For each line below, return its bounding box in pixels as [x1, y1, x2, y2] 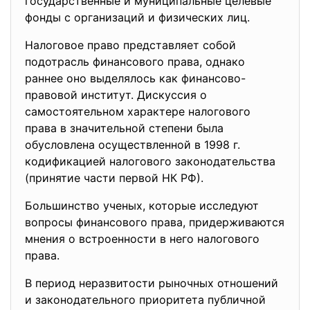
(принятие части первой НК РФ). [25, 171, 203, 185]
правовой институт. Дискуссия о [25, 88, 207, 102]
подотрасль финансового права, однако [25, 55, 245, 69]
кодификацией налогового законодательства [25, 154, 275, 168]
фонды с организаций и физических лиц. [25, 10, 250, 24]
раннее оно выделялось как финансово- [25, 71, 246, 85]
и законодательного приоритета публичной [25, 293, 266, 307]
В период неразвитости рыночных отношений [25, 276, 278, 290]
